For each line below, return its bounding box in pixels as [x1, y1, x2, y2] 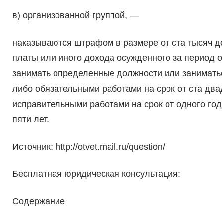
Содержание [12, 196, 65, 207]
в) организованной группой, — [12, 10, 139, 21]
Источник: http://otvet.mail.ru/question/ [12, 142, 165, 152]
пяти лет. [12, 114, 49, 125]
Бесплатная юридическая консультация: [12, 169, 180, 179]
